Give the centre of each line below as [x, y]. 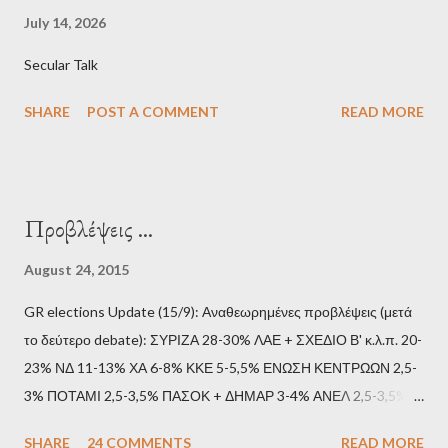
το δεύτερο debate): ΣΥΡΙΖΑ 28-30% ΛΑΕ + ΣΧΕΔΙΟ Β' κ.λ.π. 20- [223, 339]
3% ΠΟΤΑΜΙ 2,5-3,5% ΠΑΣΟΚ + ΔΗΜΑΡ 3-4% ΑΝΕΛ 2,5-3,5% [216, 395]
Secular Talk [67, 64]
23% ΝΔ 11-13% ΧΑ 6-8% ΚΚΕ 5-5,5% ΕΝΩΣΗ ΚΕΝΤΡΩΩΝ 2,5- [220, 367]
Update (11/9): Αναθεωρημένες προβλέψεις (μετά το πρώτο [207, 423]
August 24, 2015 [76, 269]
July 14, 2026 [65, 22]
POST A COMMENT [153, 111]
